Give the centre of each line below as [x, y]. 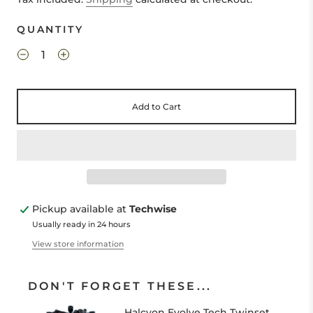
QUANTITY [50, 29]
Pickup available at [81, 209]
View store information [78, 244]
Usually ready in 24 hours [81, 224]
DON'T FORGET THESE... [120, 286]
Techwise [153, 209]
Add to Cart [156, 107]
